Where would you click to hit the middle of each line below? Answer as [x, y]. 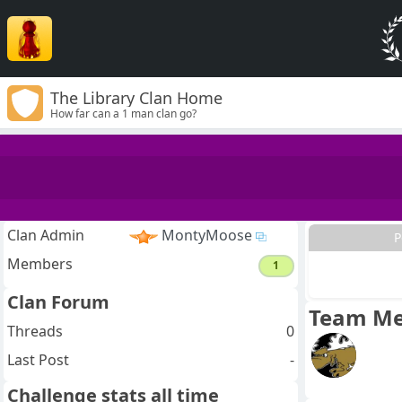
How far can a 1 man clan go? [123, 113]
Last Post [38, 359]
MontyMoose [206, 236]
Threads [35, 331]
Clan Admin [46, 236]
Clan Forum [58, 301]
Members [40, 264]
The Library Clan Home [136, 97]
